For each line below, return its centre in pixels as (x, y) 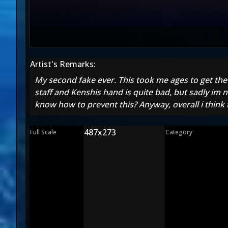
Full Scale (43, 132)
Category (179, 132)
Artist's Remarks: (63, 64)
